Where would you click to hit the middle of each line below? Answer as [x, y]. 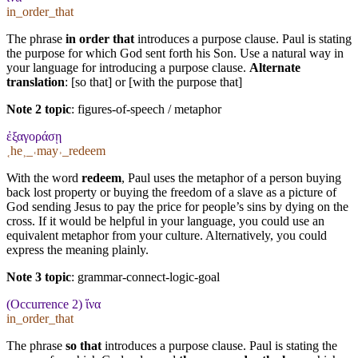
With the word [44, 177]
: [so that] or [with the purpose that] [153, 82]
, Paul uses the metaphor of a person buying [231, 177]
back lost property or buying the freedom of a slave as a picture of [171, 192]
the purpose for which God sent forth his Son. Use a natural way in [175, 53]
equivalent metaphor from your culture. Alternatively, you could [167, 235]
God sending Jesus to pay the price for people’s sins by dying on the [177, 206]
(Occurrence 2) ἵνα [54, 304]
